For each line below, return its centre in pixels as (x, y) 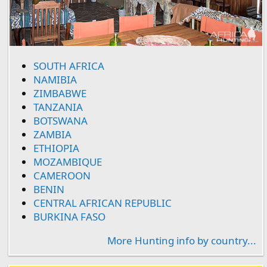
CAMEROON (62, 176)
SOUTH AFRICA (69, 66)
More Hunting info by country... (182, 241)
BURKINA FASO (69, 217)
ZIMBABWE (60, 94)
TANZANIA (58, 107)
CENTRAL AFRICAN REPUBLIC (103, 203)
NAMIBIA (55, 80)
